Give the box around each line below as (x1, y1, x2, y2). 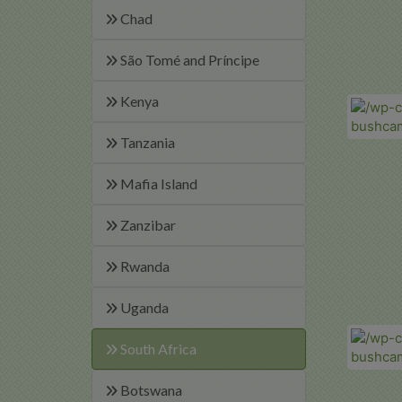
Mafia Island (118, 175, 197, 192)
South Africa (118, 340, 197, 357)
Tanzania (118, 134, 175, 151)
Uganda (118, 299, 169, 316)
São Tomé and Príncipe (118, 51, 259, 68)
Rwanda (118, 258, 170, 275)
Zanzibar (118, 216, 176, 233)
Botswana (118, 381, 182, 398)
